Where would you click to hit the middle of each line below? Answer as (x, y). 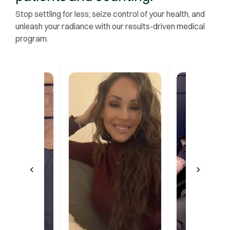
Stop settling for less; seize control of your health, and (110, 14)
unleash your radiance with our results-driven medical (110, 26)
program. (32, 38)
